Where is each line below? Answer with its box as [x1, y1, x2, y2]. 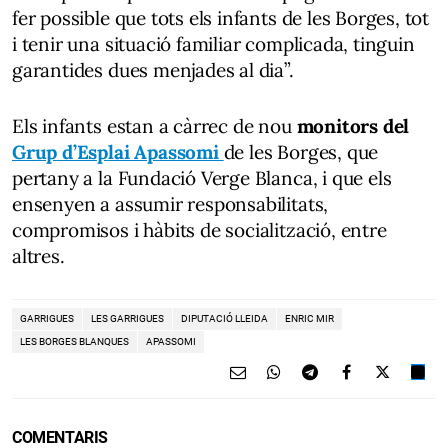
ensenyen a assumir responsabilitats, [12, 192, 329, 216]
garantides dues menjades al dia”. [12, 58, 294, 82]
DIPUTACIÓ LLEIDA [181, 313, 268, 324]
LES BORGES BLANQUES [20, 336, 129, 347]
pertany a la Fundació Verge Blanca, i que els [12, 166, 392, 190]
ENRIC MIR [285, 313, 334, 324]
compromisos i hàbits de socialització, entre [12, 218, 387, 242]
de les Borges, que [223, 140, 379, 164]
